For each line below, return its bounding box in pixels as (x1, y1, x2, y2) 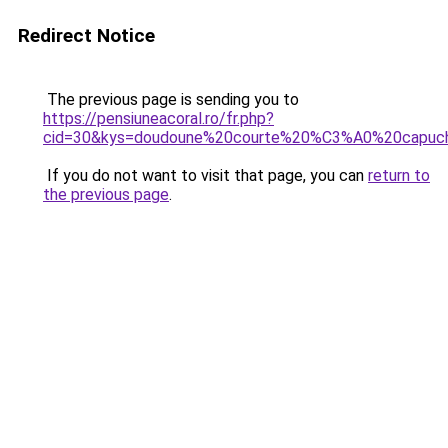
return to (368, 166, 430, 185)
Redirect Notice (18, 24, 155, 47)
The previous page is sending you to (43, 90, 299, 109)
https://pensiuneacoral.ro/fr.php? (43, 109, 274, 128)
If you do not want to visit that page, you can (43, 166, 368, 185)
